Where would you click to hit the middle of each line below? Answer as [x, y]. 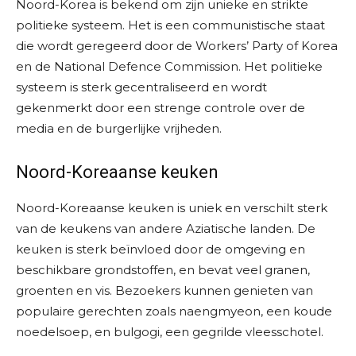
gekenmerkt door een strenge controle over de [161, 108]
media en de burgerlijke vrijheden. [119, 129]
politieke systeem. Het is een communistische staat [170, 25]
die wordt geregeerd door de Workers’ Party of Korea [177, 46]
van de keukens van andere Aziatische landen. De [166, 229]
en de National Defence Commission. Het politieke [169, 67]
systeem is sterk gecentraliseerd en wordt [141, 87]
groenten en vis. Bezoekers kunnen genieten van [164, 291]
